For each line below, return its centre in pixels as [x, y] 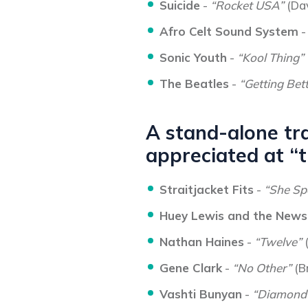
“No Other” [262, 268]
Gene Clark [191, 268]
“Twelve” [278, 242]
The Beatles [194, 84]
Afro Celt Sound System [229, 31]
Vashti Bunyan [201, 294]
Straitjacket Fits [207, 189]
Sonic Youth [193, 57]
